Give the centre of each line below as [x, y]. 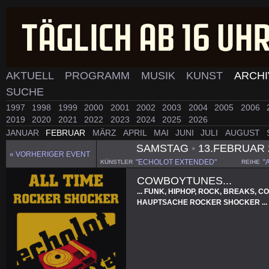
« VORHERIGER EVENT [50, 155]
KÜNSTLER [116, 162]
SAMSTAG [164, 148]
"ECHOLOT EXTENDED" [176, 162]
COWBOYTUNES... [185, 180]
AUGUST [243, 133]
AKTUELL [31, 76]
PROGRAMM [98, 76]
